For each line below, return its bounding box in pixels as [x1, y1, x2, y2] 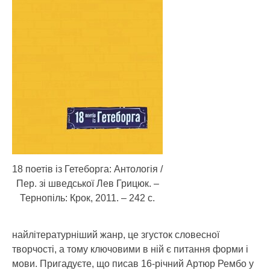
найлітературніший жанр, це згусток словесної [12, 229, 219, 240]
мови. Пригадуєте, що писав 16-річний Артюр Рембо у [12, 258, 254, 269]
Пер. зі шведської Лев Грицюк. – [16, 178, 159, 189]
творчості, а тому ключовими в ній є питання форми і [12, 243, 248, 254]
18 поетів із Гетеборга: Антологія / [12, 163, 163, 174]
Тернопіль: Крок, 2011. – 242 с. [20, 192, 155, 203]
